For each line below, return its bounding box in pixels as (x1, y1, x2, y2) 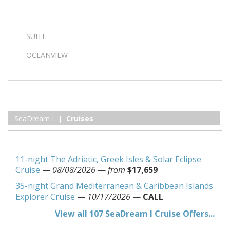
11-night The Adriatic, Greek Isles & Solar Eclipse (15, 154, 201, 165)
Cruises (66, 113, 93, 123)
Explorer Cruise (15, 191, 75, 202)
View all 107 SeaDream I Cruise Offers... (55, 208, 215, 219)
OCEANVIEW (26, 50, 68, 60)
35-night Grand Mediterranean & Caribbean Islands (15, 180, 213, 191)
